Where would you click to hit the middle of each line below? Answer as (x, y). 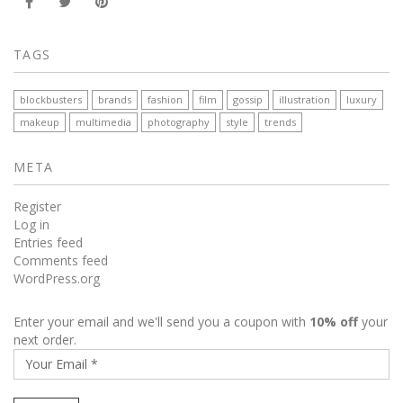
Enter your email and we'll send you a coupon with (161, 321)
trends (280, 121)
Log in (31, 224)
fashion (165, 99)
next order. (45, 339)
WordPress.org (57, 278)
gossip (248, 99)
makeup (40, 121)
